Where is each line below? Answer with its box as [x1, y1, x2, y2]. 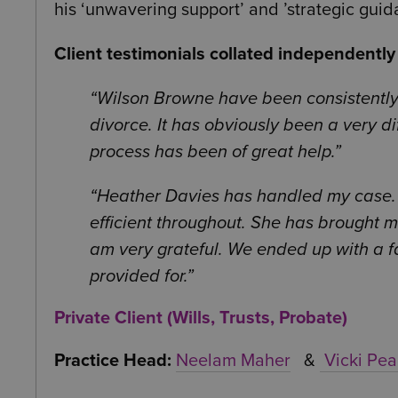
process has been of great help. [90, 141, 334, 163]
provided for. [90, 266, 187, 288]
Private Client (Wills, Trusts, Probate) [54, 307, 347, 330]
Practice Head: [54, 350, 171, 372]
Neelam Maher [176, 350, 291, 372]
